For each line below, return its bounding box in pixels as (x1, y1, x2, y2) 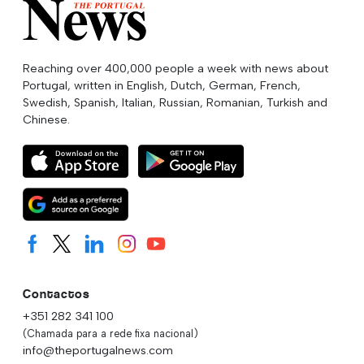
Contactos (23, 285, 90, 301)
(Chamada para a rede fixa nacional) (23, 327, 198, 340)
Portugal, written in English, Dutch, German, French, (23, 77, 301, 93)
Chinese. (23, 111, 70, 127)
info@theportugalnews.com (23, 342, 173, 357)
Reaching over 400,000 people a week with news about (23, 60, 328, 76)
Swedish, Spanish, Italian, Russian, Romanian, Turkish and (23, 94, 327, 110)
